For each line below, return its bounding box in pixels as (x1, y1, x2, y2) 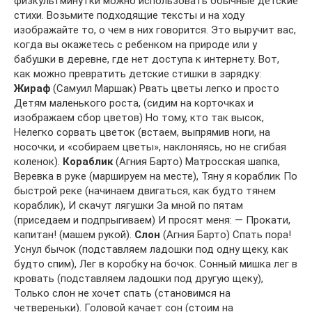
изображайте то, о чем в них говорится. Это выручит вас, (14, 23, 296, 36)
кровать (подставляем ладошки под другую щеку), (14, 272, 263, 285)
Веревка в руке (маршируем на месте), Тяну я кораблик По (14, 169, 297, 182)
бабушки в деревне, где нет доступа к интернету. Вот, (14, 52, 279, 65)
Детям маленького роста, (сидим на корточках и (14, 96, 253, 109)
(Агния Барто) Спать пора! (160, 228, 291, 241)
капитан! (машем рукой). (14, 228, 134, 241)
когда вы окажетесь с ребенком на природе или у (14, 38, 257, 51)
